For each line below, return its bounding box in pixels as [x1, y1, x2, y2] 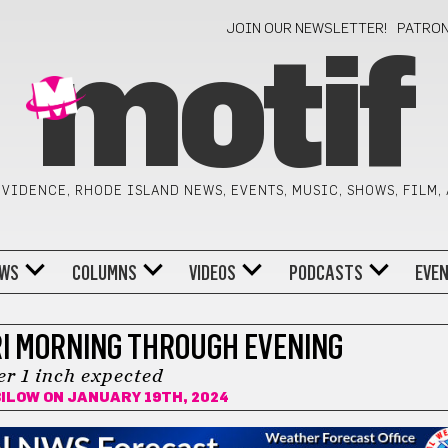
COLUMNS [71, 260, 137, 285]
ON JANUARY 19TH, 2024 [40, 391, 230, 405]
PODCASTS [288, 260, 363, 285]
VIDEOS [189, 260, 237, 285]
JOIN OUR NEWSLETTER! [226, 22, 389, 36]
